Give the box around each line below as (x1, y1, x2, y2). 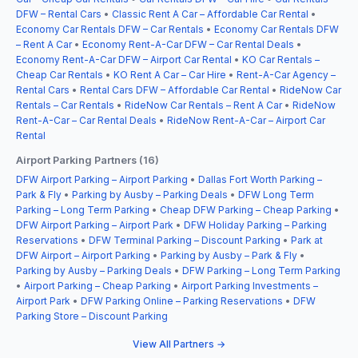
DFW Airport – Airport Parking (16, 249, 150, 261)
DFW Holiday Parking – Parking (184, 218, 327, 231)
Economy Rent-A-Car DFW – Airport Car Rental (16, 53, 232, 66)
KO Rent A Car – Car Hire (113, 68, 226, 81)
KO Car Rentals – (242, 53, 320, 66)
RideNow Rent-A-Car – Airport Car (167, 113, 325, 126)
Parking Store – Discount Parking (16, 309, 168, 322)
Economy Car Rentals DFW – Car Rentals (16, 22, 204, 35)
